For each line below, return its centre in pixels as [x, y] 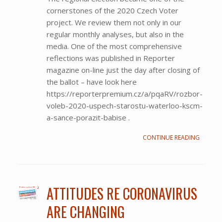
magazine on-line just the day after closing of [123, 70]
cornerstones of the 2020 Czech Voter [112, 10]
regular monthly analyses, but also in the [115, 34]
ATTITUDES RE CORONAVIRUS [122, 193]
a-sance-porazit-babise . [88, 117]
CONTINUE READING [171, 137]
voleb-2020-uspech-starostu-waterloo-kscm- [124, 105]
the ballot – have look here [91, 82]
